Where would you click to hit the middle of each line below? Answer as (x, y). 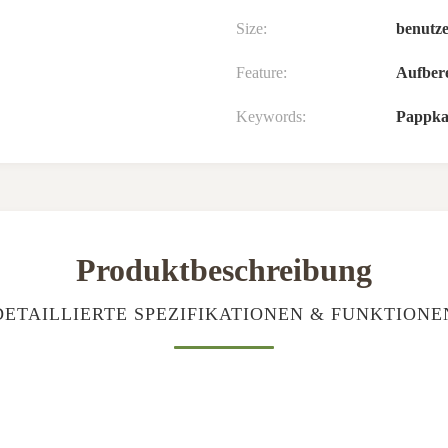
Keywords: (271, 116)
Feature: (261, 72)
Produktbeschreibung (224, 270)
